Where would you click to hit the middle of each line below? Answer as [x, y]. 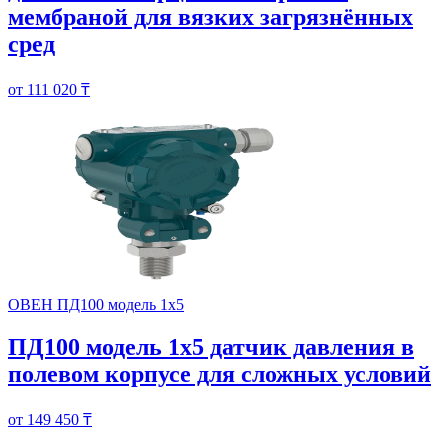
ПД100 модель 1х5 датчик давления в [211, 347]
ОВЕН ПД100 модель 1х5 [96, 305]
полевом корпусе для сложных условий [219, 374]
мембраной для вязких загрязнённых [210, 17]
